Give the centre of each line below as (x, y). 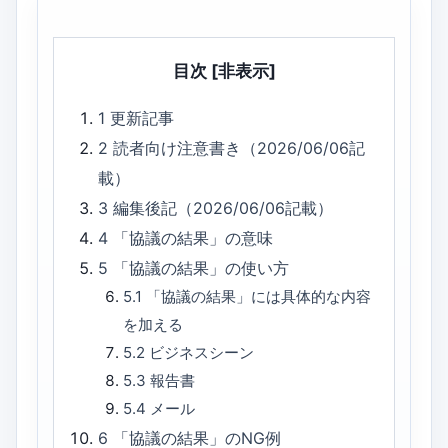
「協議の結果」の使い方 (201, 268)
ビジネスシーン (201, 353)
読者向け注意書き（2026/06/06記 (239, 148)
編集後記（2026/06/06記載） (223, 208)
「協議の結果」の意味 (193, 238)
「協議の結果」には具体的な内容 (258, 297)
